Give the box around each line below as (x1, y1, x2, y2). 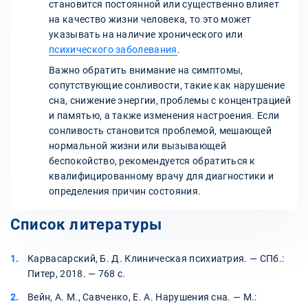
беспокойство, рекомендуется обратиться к (49, 155, 256, 167)
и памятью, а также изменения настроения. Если (49, 110, 280, 122)
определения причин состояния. (49, 186, 201, 197)
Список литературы (10, 216, 163, 234)
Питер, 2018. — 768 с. (27, 268, 126, 280)
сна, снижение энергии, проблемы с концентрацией (49, 95, 291, 107)
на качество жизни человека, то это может (49, 14, 252, 25)
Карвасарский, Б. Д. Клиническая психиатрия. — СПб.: (27, 253, 285, 265)
